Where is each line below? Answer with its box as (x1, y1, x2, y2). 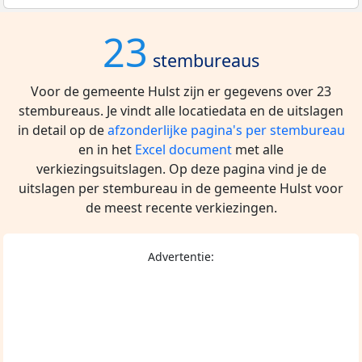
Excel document (135, 141, 232, 159)
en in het (78, 141, 135, 159)
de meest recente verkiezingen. (85, 199, 277, 217)
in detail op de (17, 121, 107, 140)
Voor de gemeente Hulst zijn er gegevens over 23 (31, 82, 331, 101)
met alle (232, 141, 284, 159)
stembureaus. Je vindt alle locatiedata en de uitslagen (19, 102, 343, 120)
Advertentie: (148, 249, 214, 265)
